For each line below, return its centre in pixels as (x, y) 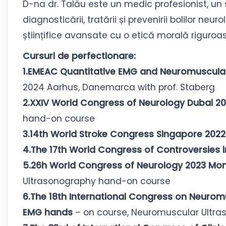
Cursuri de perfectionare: (79, 56)
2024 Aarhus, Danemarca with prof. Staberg (119, 87)
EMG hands (48, 212)
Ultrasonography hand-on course (97, 181)
